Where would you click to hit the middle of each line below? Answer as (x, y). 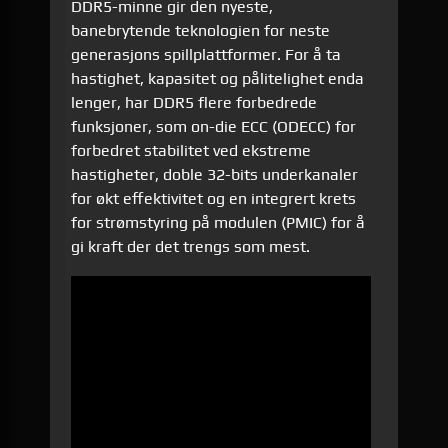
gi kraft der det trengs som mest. (191, 246)
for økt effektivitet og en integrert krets (214, 198)
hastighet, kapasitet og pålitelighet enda (218, 78)
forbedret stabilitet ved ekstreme (191, 150)
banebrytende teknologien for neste (201, 30)
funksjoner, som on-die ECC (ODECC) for (214, 126)
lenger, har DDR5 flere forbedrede (194, 102)
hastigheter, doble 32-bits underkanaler (215, 174)
